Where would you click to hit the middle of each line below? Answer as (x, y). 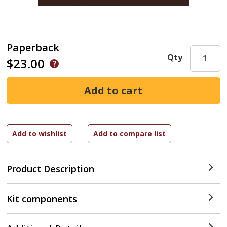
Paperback (33, 47)
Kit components (42, 199)
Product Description (51, 169)
